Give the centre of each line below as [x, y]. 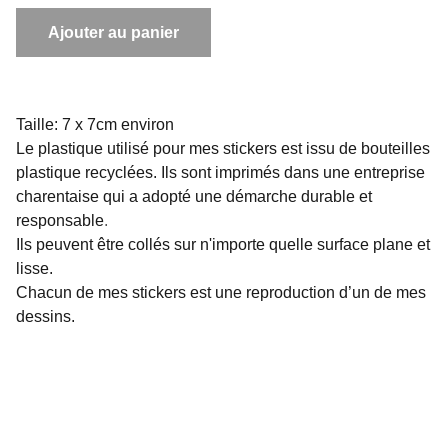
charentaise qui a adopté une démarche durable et [194, 196]
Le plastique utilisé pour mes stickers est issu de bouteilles [223, 148]
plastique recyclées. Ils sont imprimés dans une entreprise [220, 172]
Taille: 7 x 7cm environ [95, 124]
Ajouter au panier [113, 32]
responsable [60, 220]
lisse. [36, 268]
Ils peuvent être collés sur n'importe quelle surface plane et [223, 244]
